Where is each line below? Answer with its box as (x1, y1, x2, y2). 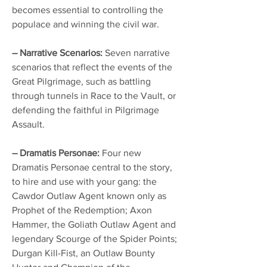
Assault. (12, 119, 45, 129)
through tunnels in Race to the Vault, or (12, 90, 176, 101)
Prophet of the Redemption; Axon (12, 204, 152, 215)
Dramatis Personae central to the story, (12, 162, 172, 172)
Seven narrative (103, 47, 170, 58)
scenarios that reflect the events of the (12, 61, 172, 72)
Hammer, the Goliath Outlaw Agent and (12, 219, 176, 229)
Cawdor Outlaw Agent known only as (12, 190, 166, 201)
